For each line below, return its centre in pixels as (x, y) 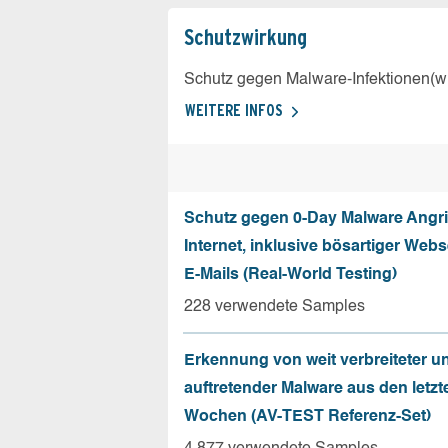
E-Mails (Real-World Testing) (290, 275)
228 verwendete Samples (274, 307)
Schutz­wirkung (245, 37)
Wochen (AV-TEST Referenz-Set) (307, 417)
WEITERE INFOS (234, 110)
